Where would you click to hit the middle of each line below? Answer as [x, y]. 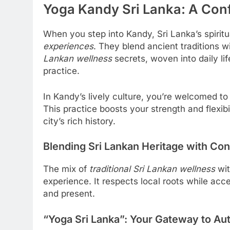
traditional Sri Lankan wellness [152, 169]
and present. [69, 194]
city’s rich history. [79, 121]
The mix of [66, 169]
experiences [68, 46]
